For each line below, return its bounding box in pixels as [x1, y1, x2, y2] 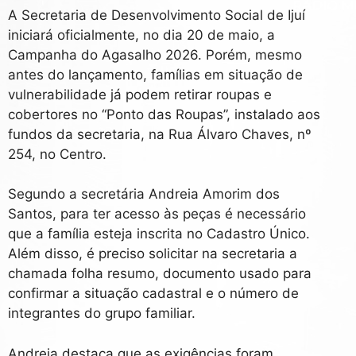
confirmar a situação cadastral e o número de [8, 285, 299, 302]
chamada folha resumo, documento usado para [8, 265, 311, 282]
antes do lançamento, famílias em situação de [8, 66, 303, 83]
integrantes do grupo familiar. [8, 305, 195, 322]
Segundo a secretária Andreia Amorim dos [8, 186, 280, 203]
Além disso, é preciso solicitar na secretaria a [8, 246, 297, 262]
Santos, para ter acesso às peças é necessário [8, 206, 306, 222]
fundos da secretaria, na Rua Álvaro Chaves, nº [8, 126, 311, 142]
